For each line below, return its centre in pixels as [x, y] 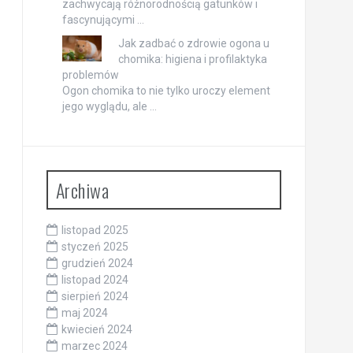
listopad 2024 [95, 280]
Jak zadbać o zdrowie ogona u [193, 43]
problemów [90, 75]
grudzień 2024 [97, 263]
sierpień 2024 [95, 296]
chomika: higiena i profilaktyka [192, 59]
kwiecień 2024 [97, 329]
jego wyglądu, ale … [109, 106]
